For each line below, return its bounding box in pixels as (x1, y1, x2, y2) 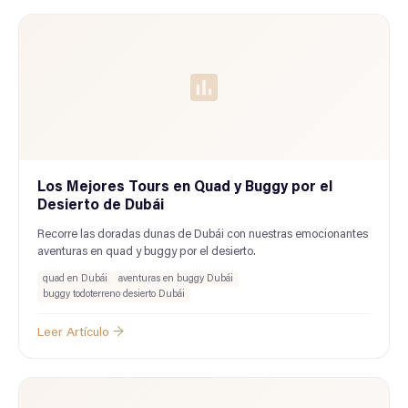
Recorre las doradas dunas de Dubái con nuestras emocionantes (37, 229, 368, 240)
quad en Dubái (43, 274, 107, 284)
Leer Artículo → (37, 327, 124, 340)
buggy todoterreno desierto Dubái (43, 290, 185, 300)
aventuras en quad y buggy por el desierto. (37, 246, 256, 258)
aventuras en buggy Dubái (118, 274, 233, 284)
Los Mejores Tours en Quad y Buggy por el (37, 180, 332, 195)
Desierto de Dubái (37, 199, 164, 213)
